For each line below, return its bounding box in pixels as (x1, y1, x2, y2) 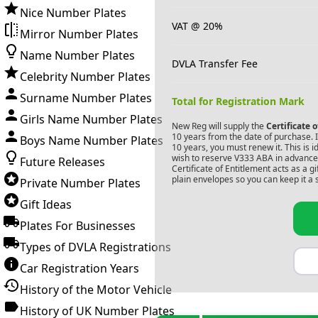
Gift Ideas (20, 197, 72, 212)
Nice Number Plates (20, 5, 126, 21)
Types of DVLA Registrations (20, 239, 171, 255)
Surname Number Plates (20, 90, 152, 106)
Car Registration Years (20, 261, 139, 276)
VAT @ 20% (171, 19, 223, 33)
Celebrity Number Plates (20, 69, 150, 84)
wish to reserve (171, 152, 232, 164)
